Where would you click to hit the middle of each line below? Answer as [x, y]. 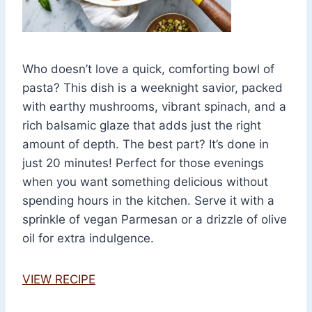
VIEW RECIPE [59, 280]
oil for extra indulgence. [88, 239]
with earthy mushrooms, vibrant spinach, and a [154, 107]
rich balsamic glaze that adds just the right [142, 126]
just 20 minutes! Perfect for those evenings [143, 163]
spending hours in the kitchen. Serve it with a [148, 201]
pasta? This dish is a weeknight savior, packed [153, 88]
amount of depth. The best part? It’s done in [146, 145]
